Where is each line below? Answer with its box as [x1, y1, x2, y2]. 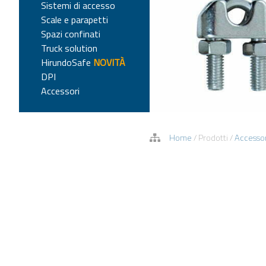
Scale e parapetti [40, 12, 108, 27]
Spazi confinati [40, 27, 100, 42]
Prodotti [198, 131, 229, 145]
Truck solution [40, 41, 97, 56]
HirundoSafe [40, 55, 93, 70]
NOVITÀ [93, 55, 125, 70]
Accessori [40, 84, 80, 99]
